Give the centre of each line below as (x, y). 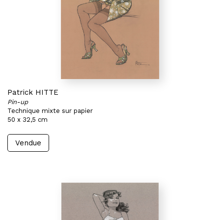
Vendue (28, 143)
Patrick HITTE (33, 92)
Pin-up (18, 102)
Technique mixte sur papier (50, 111)
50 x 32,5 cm (27, 120)
